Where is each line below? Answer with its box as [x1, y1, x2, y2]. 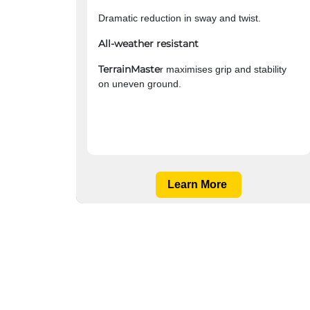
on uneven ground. [98, 78, 295, 90]
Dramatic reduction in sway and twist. [98, 12, 261, 24]
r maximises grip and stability [159, 64, 286, 75]
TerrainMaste [98, 63, 160, 76]
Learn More [167, 179, 230, 191]
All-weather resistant [98, 37, 199, 51]
